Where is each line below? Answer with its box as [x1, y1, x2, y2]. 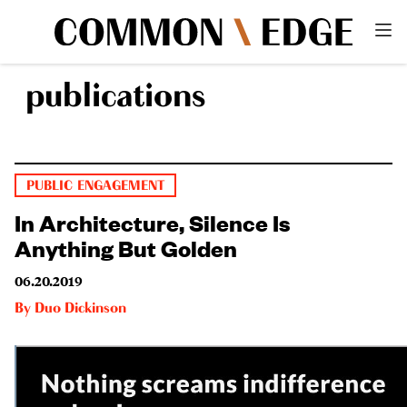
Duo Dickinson [35, 301, 126, 316]
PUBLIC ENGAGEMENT [26, 178, 165, 193]
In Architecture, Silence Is [15, 205, 290, 237]
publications [25, 79, 205, 114]
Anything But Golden [15, 231, 237, 263]
